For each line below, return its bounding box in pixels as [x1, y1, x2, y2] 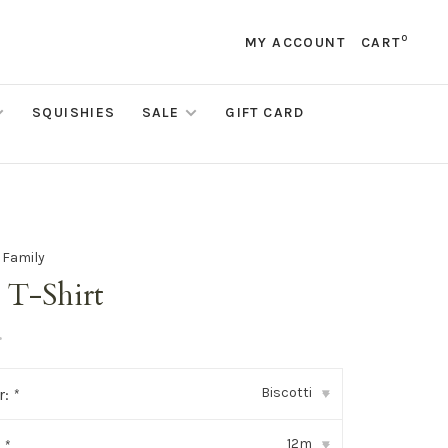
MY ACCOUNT [244, 34, 345, 51]
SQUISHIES [32, 104, 116, 121]
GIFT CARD [225, 104, 305, 121]
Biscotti [260, 384, 312, 401]
